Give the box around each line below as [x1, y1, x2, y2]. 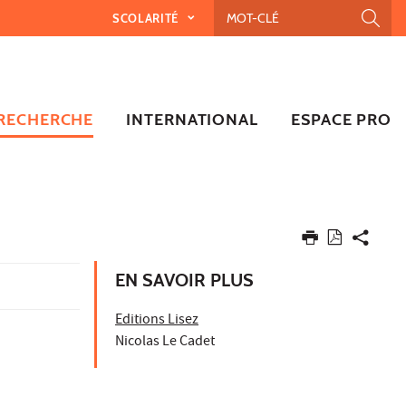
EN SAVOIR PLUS [115, 268, 254, 291]
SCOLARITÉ [111, 10, 182, 25]
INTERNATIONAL [126, 109, 258, 130]
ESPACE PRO [291, 109, 391, 130]
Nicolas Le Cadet [115, 331, 215, 353]
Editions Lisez [115, 309, 198, 332]
